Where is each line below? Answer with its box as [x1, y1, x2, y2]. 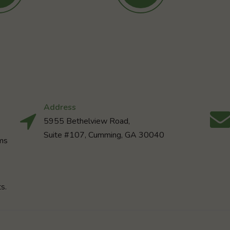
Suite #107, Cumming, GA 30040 [44, 129, 165, 141]
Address [44, 102, 76, 113]
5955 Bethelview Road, [44, 116, 130, 127]
